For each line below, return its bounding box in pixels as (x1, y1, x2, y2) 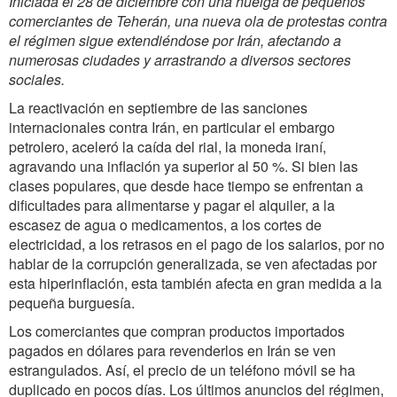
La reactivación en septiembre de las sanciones (9, 97, 307, 118)
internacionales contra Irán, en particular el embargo (9, 117, 335, 137)
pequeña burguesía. (9, 292, 135, 313)
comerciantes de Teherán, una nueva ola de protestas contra (9, 11, 387, 31)
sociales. (9, 69, 65, 90)
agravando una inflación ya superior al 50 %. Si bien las (9, 156, 358, 176)
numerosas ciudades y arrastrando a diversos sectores (9, 50, 351, 70)
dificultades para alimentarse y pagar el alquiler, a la (9, 195, 335, 215)
